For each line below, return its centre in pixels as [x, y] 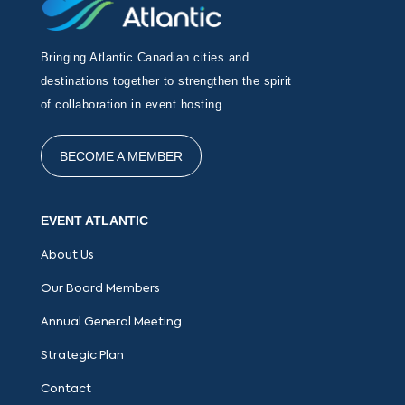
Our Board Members [99, 288]
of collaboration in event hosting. [133, 104]
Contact [66, 389]
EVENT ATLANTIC [94, 220]
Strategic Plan [82, 355]
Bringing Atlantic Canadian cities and [145, 57]
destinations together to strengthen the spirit [166, 80]
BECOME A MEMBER [121, 156]
